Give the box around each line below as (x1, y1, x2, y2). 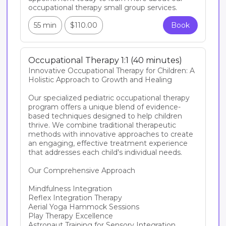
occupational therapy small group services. (28, 3, 177, 12)
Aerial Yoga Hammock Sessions (28, 202, 139, 211)
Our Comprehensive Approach (28, 166, 135, 175)
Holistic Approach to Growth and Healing (28, 75, 172, 84)
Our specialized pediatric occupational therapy (28, 93, 190, 102)
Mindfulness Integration (28, 184, 112, 193)
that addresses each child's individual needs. (28, 148, 182, 157)
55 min (34, 21, 56, 30)
